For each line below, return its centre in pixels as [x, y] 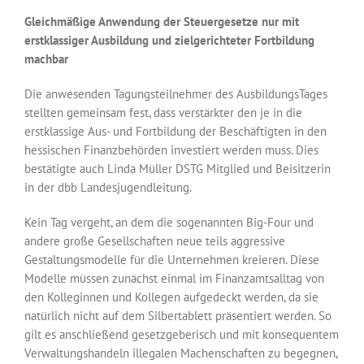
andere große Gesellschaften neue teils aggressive [155, 241]
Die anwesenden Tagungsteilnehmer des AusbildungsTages [176, 94]
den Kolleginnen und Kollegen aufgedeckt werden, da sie [171, 297]
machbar [46, 59]
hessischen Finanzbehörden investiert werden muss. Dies [171, 150]
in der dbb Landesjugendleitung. [108, 188]
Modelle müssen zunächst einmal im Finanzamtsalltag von [174, 279]
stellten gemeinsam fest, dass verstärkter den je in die [163, 113]
